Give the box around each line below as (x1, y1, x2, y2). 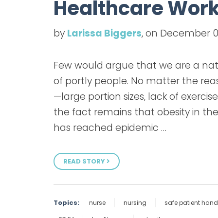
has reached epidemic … (54, 121, 166, 135)
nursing (124, 198, 146, 207)
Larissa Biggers (67, 26, 142, 40)
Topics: (54, 198, 79, 207)
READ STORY (63, 156, 107, 166)
